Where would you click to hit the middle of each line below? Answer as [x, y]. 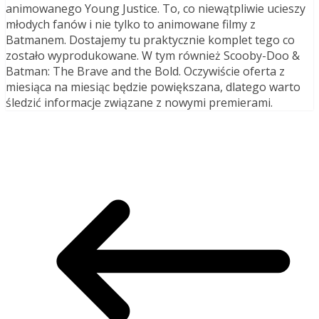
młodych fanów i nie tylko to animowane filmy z [131, 24]
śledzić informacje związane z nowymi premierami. [139, 102]
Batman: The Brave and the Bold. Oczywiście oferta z [145, 71]
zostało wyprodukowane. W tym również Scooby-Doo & [153, 55]
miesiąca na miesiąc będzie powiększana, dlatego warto [153, 87]
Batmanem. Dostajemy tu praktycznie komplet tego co [150, 40]
